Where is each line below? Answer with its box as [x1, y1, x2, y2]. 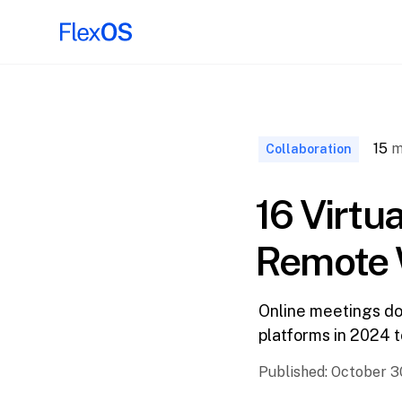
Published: [258, 363, 331, 380]
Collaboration [266, 142, 352, 156]
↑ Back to [24, 73, 79, 87]
